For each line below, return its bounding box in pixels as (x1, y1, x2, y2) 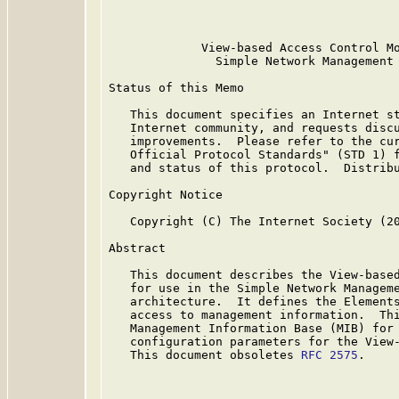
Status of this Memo (109, 81, 244, 94)
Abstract (109, 241, 166, 255)
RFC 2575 (301, 348, 358, 362)
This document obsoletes (109, 348, 301, 362)
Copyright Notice (109, 188, 223, 201)
